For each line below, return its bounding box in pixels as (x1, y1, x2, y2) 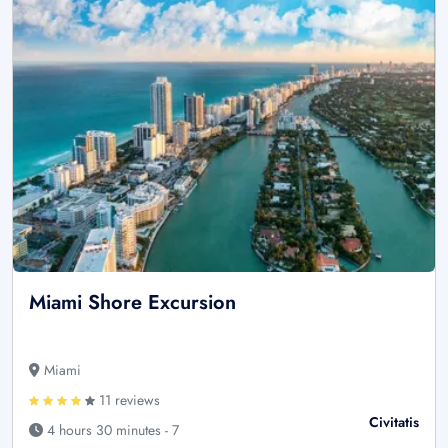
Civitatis (369, 411, 419, 432)
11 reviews (95, 389, 160, 410)
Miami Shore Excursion (29, 287, 236, 317)
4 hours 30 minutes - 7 (43, 419, 179, 440)
